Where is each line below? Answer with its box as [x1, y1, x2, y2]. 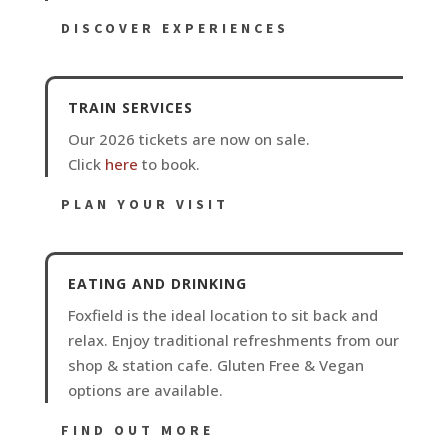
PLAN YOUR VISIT [60, 195, 229, 214]
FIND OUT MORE [60, 421, 214, 440]
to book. [137, 153, 204, 174]
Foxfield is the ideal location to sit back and [67, 305, 378, 326]
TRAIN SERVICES [67, 97, 193, 117]
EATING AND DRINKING [67, 274, 247, 294]
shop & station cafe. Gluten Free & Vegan [67, 355, 364, 376]
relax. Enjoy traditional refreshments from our [67, 330, 399, 351]
